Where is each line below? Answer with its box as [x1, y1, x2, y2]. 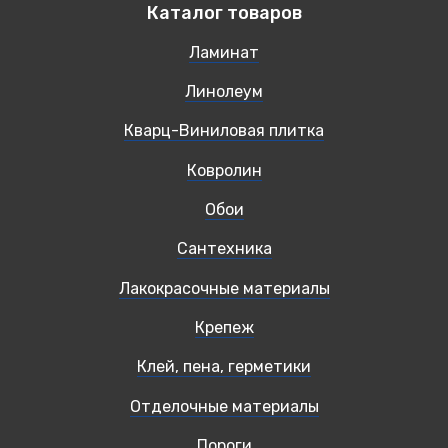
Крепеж [194, 318, 254, 338]
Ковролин [186, 160, 262, 180]
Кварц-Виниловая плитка [124, 121, 324, 141]
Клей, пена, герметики [137, 357, 311, 377]
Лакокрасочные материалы [118, 278, 330, 298]
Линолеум [185, 82, 263, 102]
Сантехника [176, 239, 272, 259]
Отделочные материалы [129, 396, 319, 416]
